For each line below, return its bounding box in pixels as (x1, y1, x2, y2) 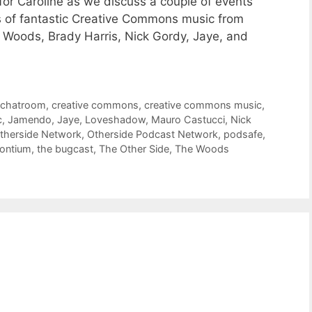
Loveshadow (85, 113, 146, 125)
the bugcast (37, 142, 93, 155)
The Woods (175, 142, 229, 155)
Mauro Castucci (151, 113, 225, 125)
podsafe (224, 127, 263, 140)
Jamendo (8, 113, 52, 125)
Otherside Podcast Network (87, 127, 218, 140)
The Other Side (99, 142, 169, 155)
